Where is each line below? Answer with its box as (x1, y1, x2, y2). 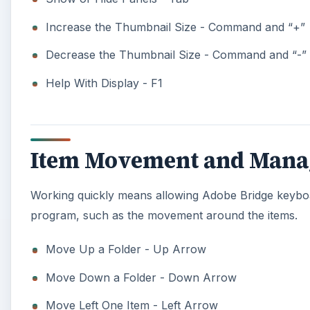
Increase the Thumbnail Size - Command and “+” (46, 19, 306, 34)
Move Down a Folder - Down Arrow (46, 270, 237, 284)
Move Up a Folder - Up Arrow (46, 242, 207, 257)
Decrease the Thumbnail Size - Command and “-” (46, 48, 307, 62)
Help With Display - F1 (46, 75, 163, 90)
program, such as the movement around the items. (30, 208, 298, 223)
